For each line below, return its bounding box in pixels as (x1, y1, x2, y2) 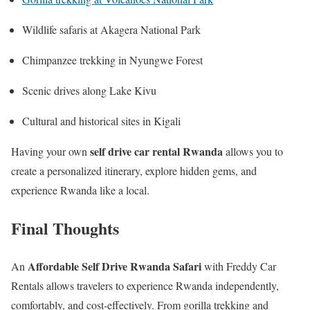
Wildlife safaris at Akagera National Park (22, 22, 201, 37)
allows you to (223, 144, 283, 159)
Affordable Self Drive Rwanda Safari (28, 258, 201, 275)
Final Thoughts (11, 216, 119, 241)
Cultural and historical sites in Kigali (22, 113, 181, 129)
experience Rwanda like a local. (11, 183, 149, 198)
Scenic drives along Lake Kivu (22, 83, 156, 98)
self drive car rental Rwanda (90, 143, 223, 160)
